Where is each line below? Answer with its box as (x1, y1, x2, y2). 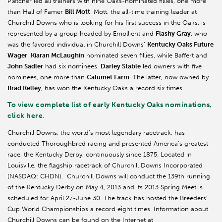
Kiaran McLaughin (31, 51, 84, 59)
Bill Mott (65, 7, 90, 15)
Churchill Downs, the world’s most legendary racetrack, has (7, 128, 185, 136)
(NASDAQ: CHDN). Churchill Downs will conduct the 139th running (7, 172, 210, 180)
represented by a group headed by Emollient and (7, 29, 156, 37)
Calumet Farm (87, 73, 129, 81)
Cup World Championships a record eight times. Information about (7, 205, 208, 213)
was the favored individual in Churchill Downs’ (7, 40, 147, 48)
